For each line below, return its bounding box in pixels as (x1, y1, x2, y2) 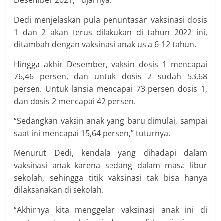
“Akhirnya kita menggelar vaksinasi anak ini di (14, 204, 207, 215)
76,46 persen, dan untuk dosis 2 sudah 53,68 (14, 71, 207, 82)
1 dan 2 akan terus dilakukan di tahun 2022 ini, (14, 26, 207, 37)
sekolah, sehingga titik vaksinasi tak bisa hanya (14, 172, 207, 183)
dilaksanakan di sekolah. (14, 184, 104, 195)
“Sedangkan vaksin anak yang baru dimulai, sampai (14, 115, 207, 126)
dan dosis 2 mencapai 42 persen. (14, 95, 136, 107)
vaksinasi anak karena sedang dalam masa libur (14, 159, 207, 171)
